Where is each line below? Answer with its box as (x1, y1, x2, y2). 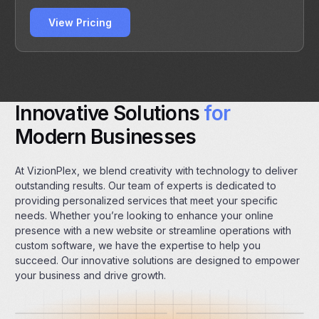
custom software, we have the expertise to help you (15, 239, 261, 252)
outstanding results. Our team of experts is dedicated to (15, 179, 277, 192)
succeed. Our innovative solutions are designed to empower (15, 254, 300, 267)
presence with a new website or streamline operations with (15, 224, 292, 237)
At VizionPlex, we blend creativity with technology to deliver (15, 164, 298, 177)
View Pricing (48, 16, 113, 29)
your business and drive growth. (15, 269, 167, 282)
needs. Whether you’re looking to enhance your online (15, 209, 274, 222)
